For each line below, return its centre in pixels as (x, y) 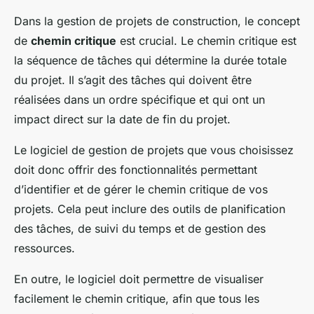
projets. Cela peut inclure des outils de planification (150, 209)
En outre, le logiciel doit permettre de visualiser (139, 279)
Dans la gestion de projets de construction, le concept (157, 21)
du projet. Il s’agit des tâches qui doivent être (133, 80)
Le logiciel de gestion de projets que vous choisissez (154, 150)
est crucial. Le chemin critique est (206, 41)
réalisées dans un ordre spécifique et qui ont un (139, 100)
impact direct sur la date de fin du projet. (122, 120)
